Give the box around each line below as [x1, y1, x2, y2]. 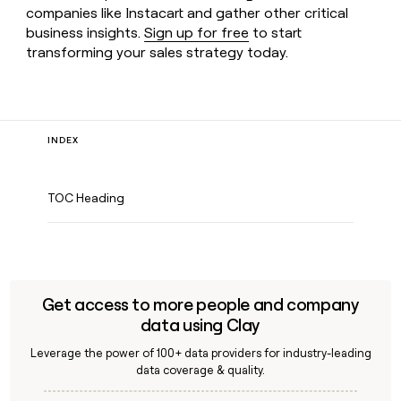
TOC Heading [47, 190, 125, 205]
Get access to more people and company [41, 294, 360, 315]
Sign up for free [144, 23, 250, 41]
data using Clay [140, 314, 261, 336]
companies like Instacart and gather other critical [26, 4, 349, 21]
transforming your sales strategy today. [26, 43, 289, 61]
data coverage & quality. [136, 363, 265, 378]
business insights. [26, 23, 145, 41]
